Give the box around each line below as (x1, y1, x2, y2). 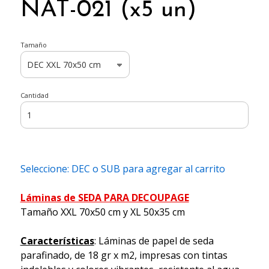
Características (20, 234, 94, 248)
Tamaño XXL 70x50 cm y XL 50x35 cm (20, 205, 185, 219)
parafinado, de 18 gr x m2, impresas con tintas (20, 249, 228, 262)
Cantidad (20, 91, 49, 100)
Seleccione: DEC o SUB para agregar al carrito (20, 162, 225, 176)
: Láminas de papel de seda (94, 234, 214, 248)
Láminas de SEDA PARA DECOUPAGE (20, 191, 189, 205)
